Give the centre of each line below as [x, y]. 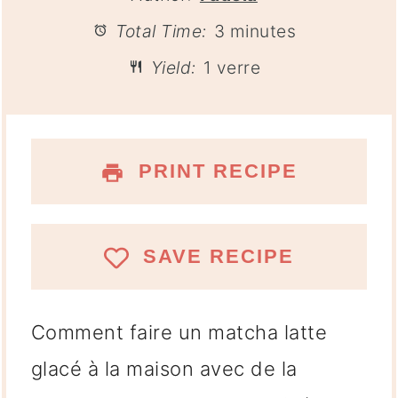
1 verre [232, 67]
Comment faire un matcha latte [179, 332]
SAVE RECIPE [215, 257]
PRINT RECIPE [215, 171]
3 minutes [255, 31]
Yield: [171, 67]
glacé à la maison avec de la [164, 368]
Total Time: [159, 31]
